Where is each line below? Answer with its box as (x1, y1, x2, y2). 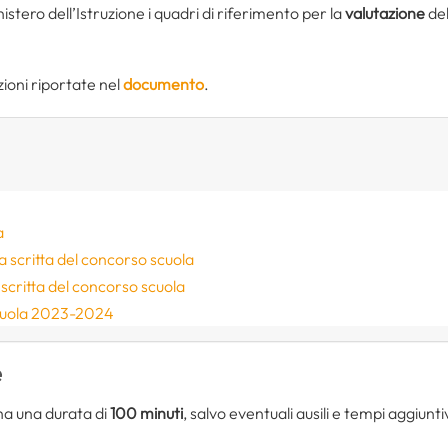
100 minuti (110, 403, 183, 424)
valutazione (345, 2, 425, 23)
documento (123, 73, 204, 94)
